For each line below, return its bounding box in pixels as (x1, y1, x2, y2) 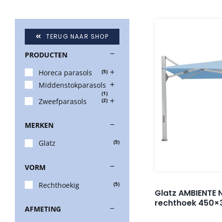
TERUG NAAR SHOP (46, 32, 109, 41)
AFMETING (25, 204, 61, 214)
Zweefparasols (39, 97, 87, 107)
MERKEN (25, 120, 54, 130)
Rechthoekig (39, 180, 79, 190)
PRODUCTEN (25, 50, 67, 59)
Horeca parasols (39, 67, 92, 77)
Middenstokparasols (39, 80, 106, 90)
